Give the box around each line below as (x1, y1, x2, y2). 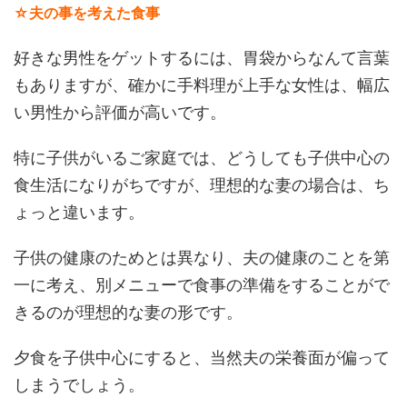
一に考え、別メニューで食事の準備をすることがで (14, 275, 390, 294)
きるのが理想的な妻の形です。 (14, 303, 243, 322)
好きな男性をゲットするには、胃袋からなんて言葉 (14, 48, 390, 67)
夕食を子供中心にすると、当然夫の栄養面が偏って (14, 348, 390, 367)
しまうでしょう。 (14, 375, 144, 394)
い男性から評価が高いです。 (14, 103, 226, 122)
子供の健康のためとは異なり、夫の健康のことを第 (14, 248, 390, 267)
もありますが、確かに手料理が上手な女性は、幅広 (14, 75, 390, 94)
